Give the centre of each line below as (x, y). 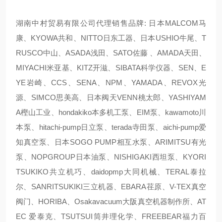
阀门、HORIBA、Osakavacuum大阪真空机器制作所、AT (111, 202)
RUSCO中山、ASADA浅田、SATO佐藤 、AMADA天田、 (111, 53)
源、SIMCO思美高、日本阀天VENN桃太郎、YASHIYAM (111, 98)
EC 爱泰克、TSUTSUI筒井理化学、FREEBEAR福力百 (111, 217)
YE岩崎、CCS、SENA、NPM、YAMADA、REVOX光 (111, 83)
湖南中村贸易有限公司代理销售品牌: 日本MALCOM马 (111, 23)
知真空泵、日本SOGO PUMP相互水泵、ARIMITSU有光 (111, 142)
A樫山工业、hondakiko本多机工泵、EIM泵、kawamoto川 (111, 112)
